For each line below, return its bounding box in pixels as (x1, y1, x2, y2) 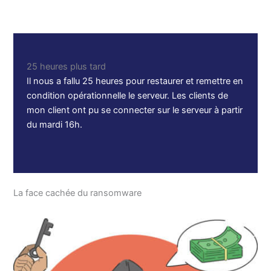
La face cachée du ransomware (13, 188, 142, 199)
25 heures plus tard (27, 61, 106, 73)
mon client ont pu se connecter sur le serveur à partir (27, 105, 243, 116)
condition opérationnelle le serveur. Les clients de (27, 90, 229, 102)
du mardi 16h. (27, 119, 83, 131)
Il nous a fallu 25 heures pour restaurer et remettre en (27, 76, 244, 87)
